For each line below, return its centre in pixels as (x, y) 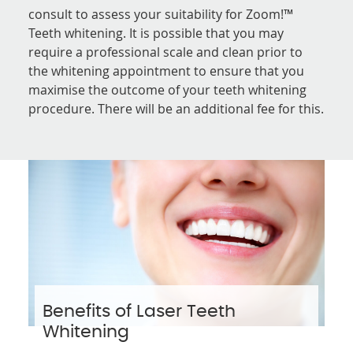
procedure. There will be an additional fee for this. (176, 108)
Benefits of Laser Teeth (139, 311)
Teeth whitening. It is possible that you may (156, 33)
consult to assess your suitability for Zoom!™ (161, 14)
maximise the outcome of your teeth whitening (168, 89)
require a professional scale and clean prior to (166, 52)
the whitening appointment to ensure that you (167, 71)
